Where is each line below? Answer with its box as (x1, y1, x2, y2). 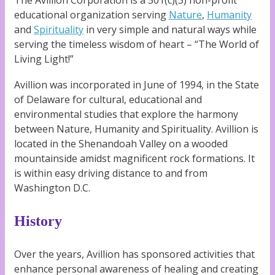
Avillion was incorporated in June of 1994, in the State (14, 77, 259, 91)
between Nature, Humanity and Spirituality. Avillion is (14, 122, 258, 136)
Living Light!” (14, 52, 74, 66)
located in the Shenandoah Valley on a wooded (14, 136, 228, 150)
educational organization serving (14, 8, 169, 22)
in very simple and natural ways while (83, 23, 257, 37)
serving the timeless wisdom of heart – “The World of (14, 37, 259, 52)
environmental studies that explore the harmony (14, 107, 238, 121)
